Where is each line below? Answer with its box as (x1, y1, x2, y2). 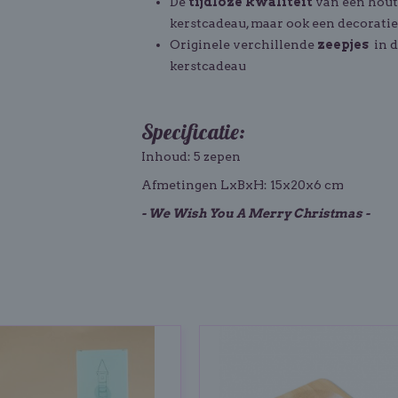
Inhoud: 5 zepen (141, 149, 241, 163)
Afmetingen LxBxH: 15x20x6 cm (141, 178, 344, 192)
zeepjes (317, 37, 371, 52)
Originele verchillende (170, 37, 317, 52)
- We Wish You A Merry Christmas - (141, 206, 370, 220)
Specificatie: (141, 118, 245, 145)
